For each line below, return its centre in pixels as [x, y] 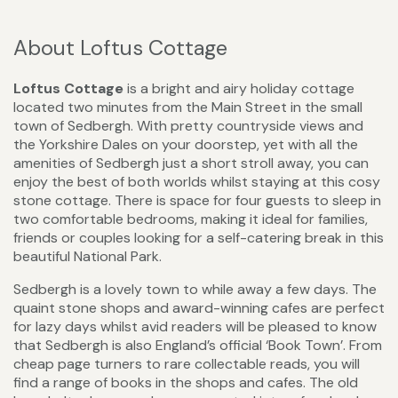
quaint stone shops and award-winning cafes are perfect [199, 308]
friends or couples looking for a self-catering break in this [199, 238]
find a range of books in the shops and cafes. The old [186, 383]
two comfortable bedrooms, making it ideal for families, [191, 219]
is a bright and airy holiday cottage [239, 89]
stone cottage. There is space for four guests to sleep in [197, 201]
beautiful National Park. [88, 257]
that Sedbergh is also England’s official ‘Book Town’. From [198, 346]
